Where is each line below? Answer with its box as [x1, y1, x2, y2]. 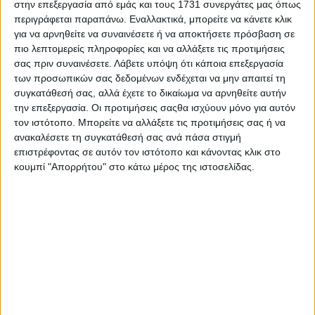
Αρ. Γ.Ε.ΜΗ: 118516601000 [44, 8, 150, 20]
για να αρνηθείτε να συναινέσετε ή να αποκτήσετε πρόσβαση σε [14, 28, 295, 40]
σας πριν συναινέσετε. [14, 58, 112, 70]
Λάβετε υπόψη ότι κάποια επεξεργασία [114, 58, 283, 70]
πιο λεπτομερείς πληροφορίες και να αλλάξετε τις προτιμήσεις [14, 43, 285, 55]
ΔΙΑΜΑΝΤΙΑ [44, 283, 91, 294]
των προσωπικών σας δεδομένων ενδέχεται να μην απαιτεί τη [14, 72, 285, 84]
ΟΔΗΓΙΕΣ [44, 236, 85, 250]
